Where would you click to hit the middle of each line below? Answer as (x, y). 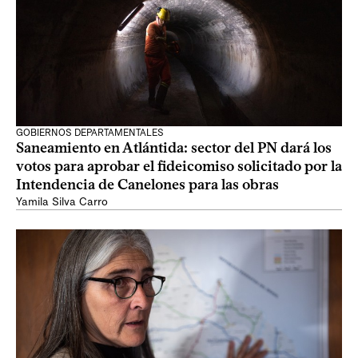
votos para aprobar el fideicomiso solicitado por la (179, 166)
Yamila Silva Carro (62, 202)
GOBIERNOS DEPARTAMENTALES (90, 133)
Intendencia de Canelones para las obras (147, 185)
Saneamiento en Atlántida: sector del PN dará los (174, 148)
